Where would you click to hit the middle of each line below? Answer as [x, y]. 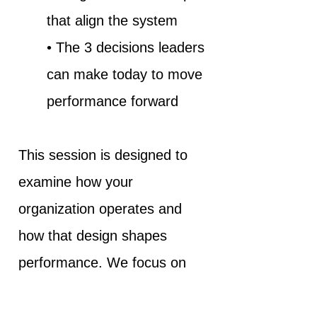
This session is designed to [103, 155]
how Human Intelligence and [107, 290]
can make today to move [125, 75]
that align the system [112, 21]
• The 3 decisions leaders [126, 48]
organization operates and [100, 209]
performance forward [115, 102]
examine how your [76, 182]
